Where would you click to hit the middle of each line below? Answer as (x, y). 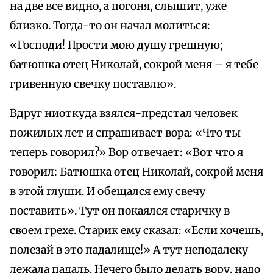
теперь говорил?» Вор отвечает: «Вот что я (126, 153)
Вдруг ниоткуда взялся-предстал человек (124, 114)
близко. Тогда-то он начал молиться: (110, 26)
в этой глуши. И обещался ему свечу (108, 192)
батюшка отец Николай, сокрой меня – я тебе (134, 65)
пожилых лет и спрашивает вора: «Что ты (125, 133)
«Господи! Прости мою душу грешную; (116, 45)
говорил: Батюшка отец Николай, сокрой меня (136, 172)
